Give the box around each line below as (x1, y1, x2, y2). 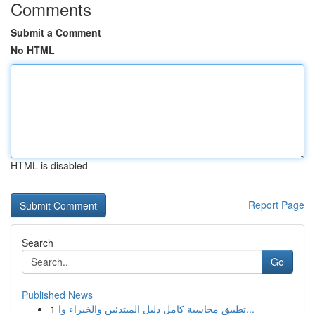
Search (22, 236, 53, 250)
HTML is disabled (11, 158, 88, 172)
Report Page (248, 198, 304, 212)
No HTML (11, 43, 55, 57)
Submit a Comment (11, 25, 101, 39)
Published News (22, 288, 93, 302)
